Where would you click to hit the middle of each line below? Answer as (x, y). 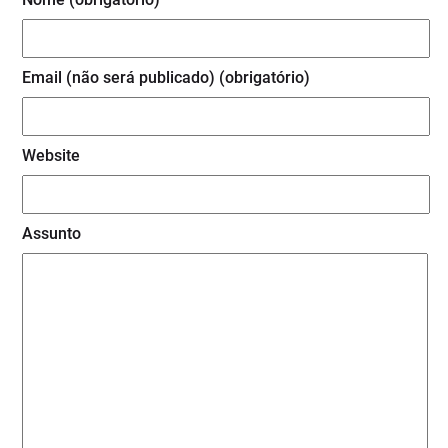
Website (51, 156)
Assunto (52, 234)
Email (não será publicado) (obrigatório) (166, 78)
